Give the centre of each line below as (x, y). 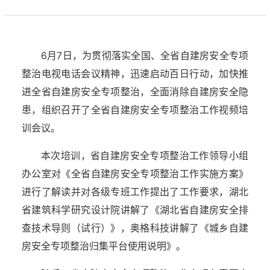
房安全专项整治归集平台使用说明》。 (104, 246)
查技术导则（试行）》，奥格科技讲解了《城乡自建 (135, 228)
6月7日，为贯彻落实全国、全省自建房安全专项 (145, 55)
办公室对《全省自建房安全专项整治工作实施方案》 (135, 174)
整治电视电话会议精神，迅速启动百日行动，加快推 (135, 74)
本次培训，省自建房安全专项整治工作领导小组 (145, 155)
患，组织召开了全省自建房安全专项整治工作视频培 (135, 110)
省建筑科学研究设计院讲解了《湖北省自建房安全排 (135, 210)
